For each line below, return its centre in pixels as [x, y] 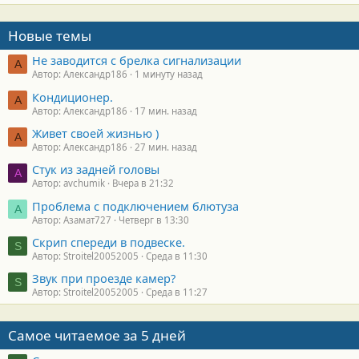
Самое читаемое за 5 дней [97, 336]
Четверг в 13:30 [154, 220]
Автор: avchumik [69, 184]
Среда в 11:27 [177, 292]
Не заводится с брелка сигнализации [137, 61]
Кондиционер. [73, 97]
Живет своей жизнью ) [95, 133]
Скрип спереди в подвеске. [109, 242]
